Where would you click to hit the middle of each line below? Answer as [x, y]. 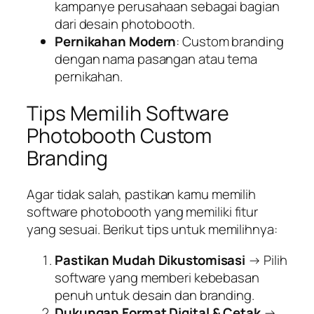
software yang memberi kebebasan [157, 277]
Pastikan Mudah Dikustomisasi [150, 260]
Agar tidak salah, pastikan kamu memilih [142, 194]
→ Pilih [266, 260]
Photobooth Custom [120, 135]
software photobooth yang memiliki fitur [143, 212]
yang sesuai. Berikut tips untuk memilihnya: [152, 230]
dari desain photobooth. [125, 23]
